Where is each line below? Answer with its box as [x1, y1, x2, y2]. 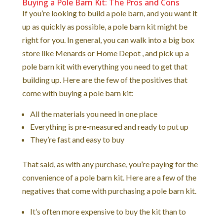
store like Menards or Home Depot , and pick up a [22, 48, 189, 58]
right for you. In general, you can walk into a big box [22, 35, 194, 44]
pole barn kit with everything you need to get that [22, 61, 187, 71]
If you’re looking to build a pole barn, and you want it [22, 8, 197, 18]
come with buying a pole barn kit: [22, 88, 135, 98]
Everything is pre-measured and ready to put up [30, 121, 188, 131]
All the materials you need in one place [30, 109, 157, 118]
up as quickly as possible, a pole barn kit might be [22, 21, 187, 31]
